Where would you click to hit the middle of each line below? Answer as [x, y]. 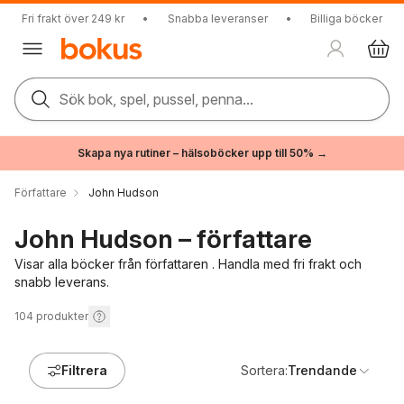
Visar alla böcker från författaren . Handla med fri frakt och [188, 264]
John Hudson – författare [163, 239]
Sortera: [264, 370]
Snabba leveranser [217, 18]
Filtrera [84, 370]
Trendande [322, 370]
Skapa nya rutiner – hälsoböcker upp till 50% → [202, 153]
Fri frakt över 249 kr [73, 18]
